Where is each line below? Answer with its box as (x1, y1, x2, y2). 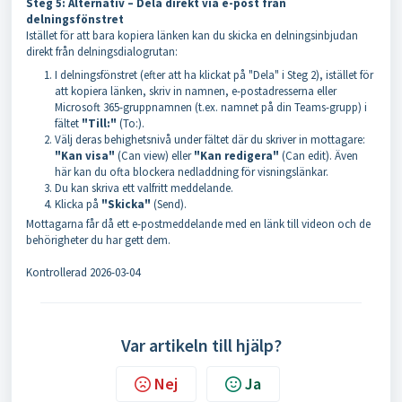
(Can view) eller (115, 148, 194, 163)
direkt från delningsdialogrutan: (26, 44, 178, 59)
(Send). (151, 197, 187, 212)
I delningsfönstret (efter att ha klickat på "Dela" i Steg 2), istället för (55, 67, 373, 83)
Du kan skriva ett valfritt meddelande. (55, 180, 233, 196)
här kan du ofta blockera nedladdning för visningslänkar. (55, 164, 328, 179)
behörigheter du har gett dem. (26, 232, 170, 248)
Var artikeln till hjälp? (120, 334, 282, 356)
